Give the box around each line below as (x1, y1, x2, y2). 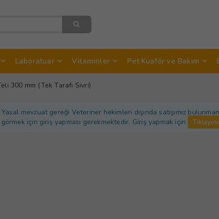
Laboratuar (15, 56, 55, 66)
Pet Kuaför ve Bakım (127, 56, 199, 66)
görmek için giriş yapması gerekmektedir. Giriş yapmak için (1, 117, 188, 127)
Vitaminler (71, 56, 110, 66)
